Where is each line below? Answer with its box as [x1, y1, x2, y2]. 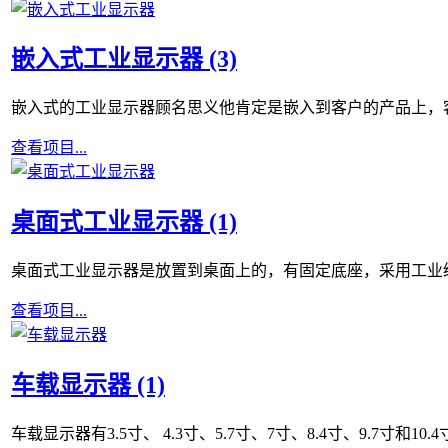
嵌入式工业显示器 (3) [11, 46, 237, 73]
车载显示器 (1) [11, 372, 165, 399]
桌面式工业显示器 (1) [11, 209, 237, 236]
